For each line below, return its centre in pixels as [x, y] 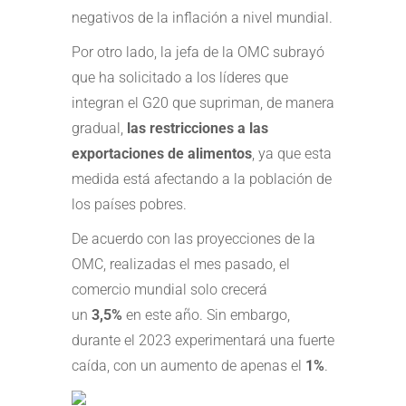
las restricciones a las [198, 128]
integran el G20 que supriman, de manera [203, 102]
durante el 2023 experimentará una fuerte [203, 340]
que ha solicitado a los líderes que [180, 77]
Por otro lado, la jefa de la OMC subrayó [198, 52]
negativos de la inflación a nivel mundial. [202, 17]
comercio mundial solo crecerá [169, 289]
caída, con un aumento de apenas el [188, 365]
